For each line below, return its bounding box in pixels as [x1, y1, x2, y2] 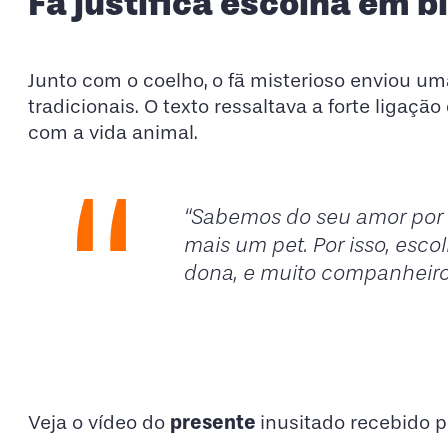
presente [170, 409, 260, 434]
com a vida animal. [28, 121, 198, 145]
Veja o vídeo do [28, 410, 170, 434]
